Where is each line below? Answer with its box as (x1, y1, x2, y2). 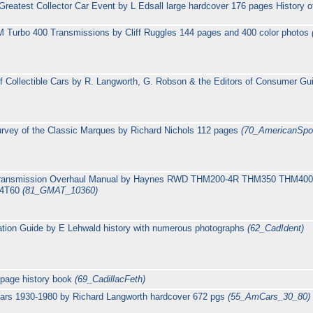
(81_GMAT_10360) (22, 185, 98, 196)
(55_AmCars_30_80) (228, 291, 311, 303)
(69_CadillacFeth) (75, 274, 146, 285)
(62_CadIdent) (247, 223, 304, 234)
